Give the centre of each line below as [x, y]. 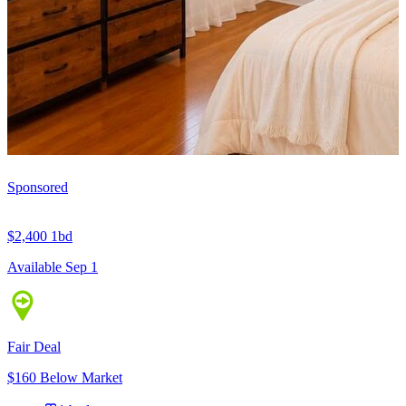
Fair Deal [34, 347]
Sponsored [38, 188]
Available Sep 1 [53, 267]
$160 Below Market [65, 378]
